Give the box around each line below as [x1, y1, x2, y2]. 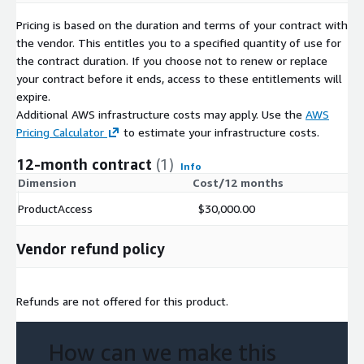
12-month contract [16, 154, 152, 173]
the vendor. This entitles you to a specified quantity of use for [16, 35, 341, 50]
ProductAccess [18, 201, 93, 215]
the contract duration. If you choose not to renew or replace [16, 53, 327, 67]
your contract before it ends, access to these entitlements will [16, 71, 342, 85]
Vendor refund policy [16, 239, 165, 258]
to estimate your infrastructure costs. [120, 124, 319, 139]
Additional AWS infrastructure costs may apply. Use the [16, 106, 305, 121]
